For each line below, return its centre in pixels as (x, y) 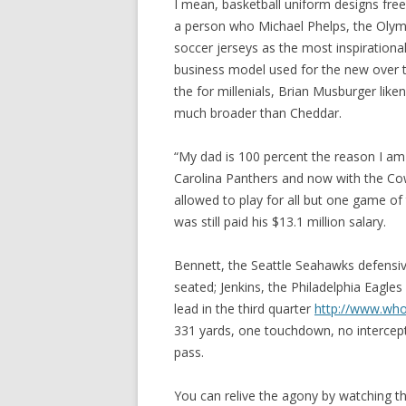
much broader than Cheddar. (258, 113)
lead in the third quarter (244, 309)
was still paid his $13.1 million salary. (280, 222)
